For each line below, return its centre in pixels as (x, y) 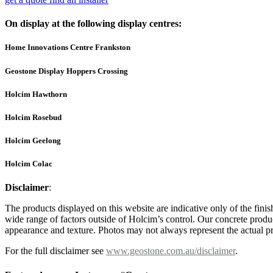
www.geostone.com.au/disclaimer (171, 251)
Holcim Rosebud (33, 117)
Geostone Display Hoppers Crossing (66, 71)
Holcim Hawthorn (36, 94)
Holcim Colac (29, 164)
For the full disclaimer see (55, 251)
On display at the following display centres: (93, 24)
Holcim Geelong (33, 141)
